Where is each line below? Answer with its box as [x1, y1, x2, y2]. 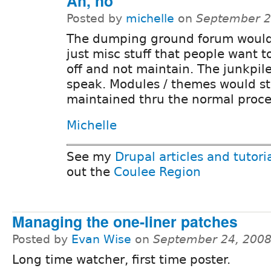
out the [67, 165, 114, 180]
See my [67, 149, 115, 165]
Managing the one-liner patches [12, 211, 238, 233]
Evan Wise [71, 233, 131, 246]
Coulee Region [114, 165, 201, 180]
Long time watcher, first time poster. [12, 252, 230, 267]
